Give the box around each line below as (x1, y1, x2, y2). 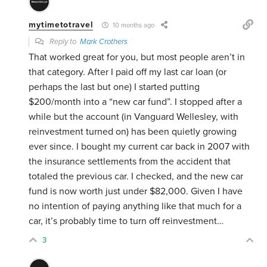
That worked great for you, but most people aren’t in (29, 51, 246, 64)
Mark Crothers (80, 37, 128, 47)
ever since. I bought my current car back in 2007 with (29, 141, 250, 153)
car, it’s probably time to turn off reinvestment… (29, 215, 224, 228)
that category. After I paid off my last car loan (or (29, 66, 227, 79)
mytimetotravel (29, 20, 94, 30)
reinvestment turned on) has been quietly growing (29, 126, 237, 138)
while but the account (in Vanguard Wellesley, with (29, 111, 239, 123)
